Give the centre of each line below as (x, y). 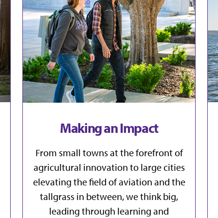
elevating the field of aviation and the (109, 182)
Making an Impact (109, 127)
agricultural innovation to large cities (109, 167)
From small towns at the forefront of (109, 152)
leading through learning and (109, 211)
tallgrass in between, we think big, (109, 196)
